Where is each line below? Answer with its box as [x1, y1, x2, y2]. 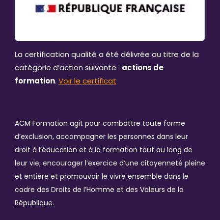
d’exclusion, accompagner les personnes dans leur [15, 132, 188, 142]
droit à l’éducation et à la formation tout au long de [15, 145, 192, 155]
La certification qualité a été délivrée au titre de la [15, 49, 199, 60]
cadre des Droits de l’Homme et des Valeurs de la [15, 185, 184, 195]
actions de [122, 62, 164, 73]
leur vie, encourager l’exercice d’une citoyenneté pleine [15, 158, 205, 168]
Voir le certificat [58, 76, 116, 86]
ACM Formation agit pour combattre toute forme [15, 118, 185, 129]
